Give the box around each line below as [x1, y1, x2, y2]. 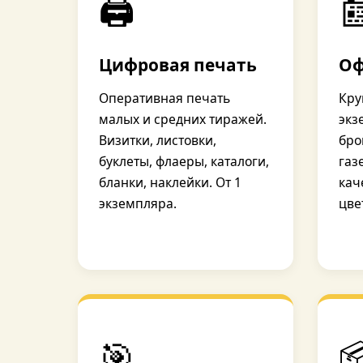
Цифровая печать [99, 53, 257, 76]
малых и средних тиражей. [99, 110, 267, 128]
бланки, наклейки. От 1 [99, 173, 241, 191]
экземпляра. [99, 194, 177, 212]
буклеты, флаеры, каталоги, [99, 152, 269, 170]
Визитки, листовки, [99, 131, 216, 149]
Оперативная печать [99, 89, 230, 107]
